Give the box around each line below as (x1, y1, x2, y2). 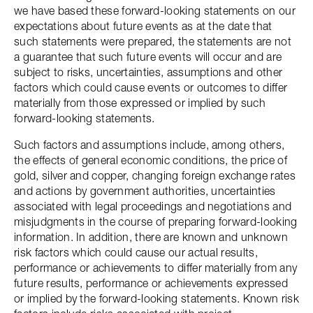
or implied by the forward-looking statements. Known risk (14, 291, 299, 305)
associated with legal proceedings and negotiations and (14, 199, 292, 213)
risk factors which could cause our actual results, (14, 245, 259, 259)
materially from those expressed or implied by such (14, 96, 266, 110)
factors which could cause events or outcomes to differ (14, 80, 288, 94)
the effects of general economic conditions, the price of (14, 153, 287, 167)
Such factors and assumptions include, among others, (14, 138, 285, 152)
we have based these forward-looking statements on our (14, 3, 296, 17)
